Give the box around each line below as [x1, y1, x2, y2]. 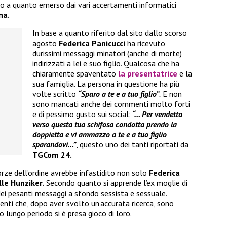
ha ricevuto [125, 38, 165, 49]
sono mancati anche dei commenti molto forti [32, 99, 190, 109]
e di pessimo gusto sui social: [32, 109, 131, 120]
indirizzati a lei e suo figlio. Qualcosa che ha [32, 58, 179, 69]
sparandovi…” [32, 139, 76, 150]
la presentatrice [118, 68, 177, 79]
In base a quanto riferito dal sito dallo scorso [32, 28, 187, 39]
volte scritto [32, 89, 78, 99]
